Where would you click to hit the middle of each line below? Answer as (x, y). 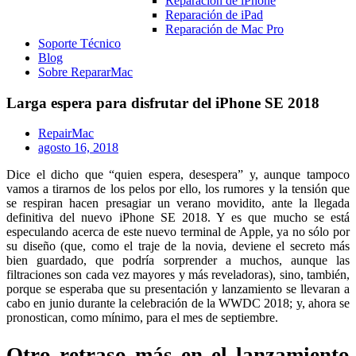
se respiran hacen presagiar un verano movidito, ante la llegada (178, 203)
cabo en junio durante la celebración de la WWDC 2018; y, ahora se (178, 304)
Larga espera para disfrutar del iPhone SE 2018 (163, 103)
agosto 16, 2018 (78, 148)
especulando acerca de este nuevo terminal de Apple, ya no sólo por (178, 232)
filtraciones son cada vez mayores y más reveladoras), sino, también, (178, 275)
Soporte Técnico (79, 43)
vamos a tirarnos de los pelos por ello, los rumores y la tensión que (178, 189)
